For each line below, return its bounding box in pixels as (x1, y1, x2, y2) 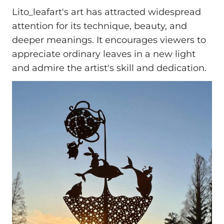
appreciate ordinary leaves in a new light (12, 48, 195, 60)
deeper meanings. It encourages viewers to (12, 34, 206, 46)
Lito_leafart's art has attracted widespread (12, 6, 201, 18)
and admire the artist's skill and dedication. (12, 62, 206, 74)
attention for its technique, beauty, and (12, 20, 187, 32)
